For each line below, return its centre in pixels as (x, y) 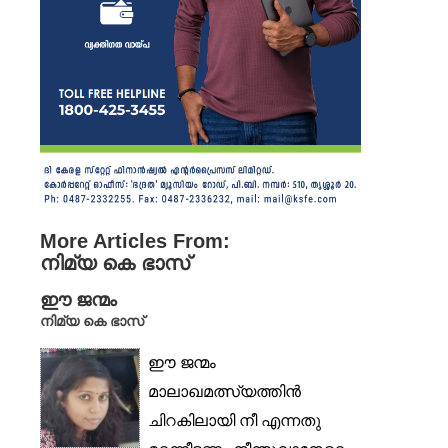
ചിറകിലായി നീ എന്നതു (234, 421)
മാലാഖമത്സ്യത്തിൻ (224, 392)
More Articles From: (135, 241)
